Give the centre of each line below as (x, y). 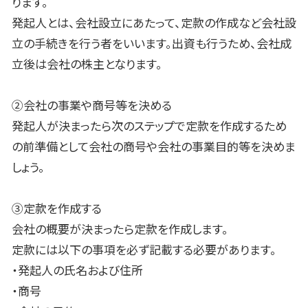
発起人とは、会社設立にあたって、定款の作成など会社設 (154, 23)
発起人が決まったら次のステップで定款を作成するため (149, 126)
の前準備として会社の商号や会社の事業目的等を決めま (154, 146)
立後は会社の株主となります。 (87, 64)
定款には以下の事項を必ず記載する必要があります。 (144, 250)
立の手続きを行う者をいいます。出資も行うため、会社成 (152, 43)
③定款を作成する (57, 208)
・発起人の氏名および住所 (77, 270)
